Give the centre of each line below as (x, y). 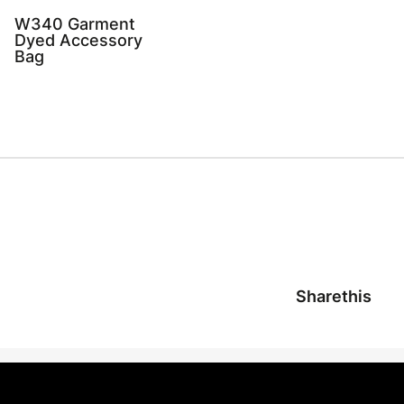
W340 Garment (75, 24)
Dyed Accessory (78, 40)
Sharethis (334, 296)
